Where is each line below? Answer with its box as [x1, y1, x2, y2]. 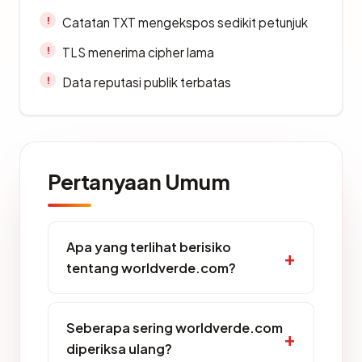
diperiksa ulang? [66, 340, 172, 358]
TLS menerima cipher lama [62, 44, 214, 61]
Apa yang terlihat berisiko [66, 238, 231, 256]
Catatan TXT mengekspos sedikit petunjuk [62, 15, 308, 31]
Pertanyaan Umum [48, 168, 230, 196]
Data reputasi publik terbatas [62, 74, 231, 90]
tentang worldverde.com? [66, 259, 236, 277]
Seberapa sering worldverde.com [66, 319, 283, 337]
